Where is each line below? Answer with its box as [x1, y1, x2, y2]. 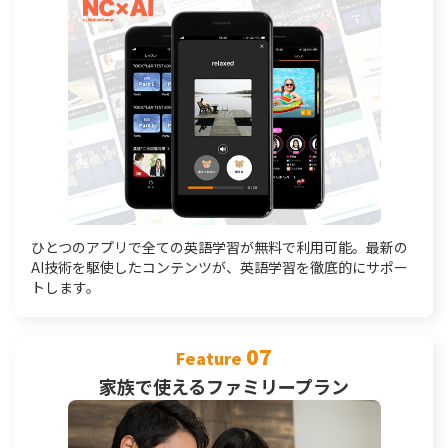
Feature [176, 346, 246, 370]
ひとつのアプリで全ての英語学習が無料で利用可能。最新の [31, 237, 408, 257]
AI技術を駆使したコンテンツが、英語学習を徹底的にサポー [31, 257, 408, 277]
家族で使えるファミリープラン [99, 373, 349, 399]
